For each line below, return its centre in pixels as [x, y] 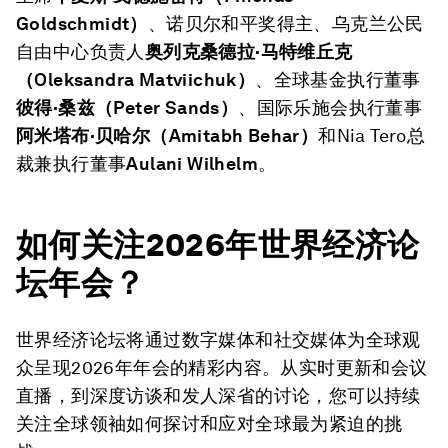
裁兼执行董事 [71, 163]
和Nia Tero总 [372, 135]
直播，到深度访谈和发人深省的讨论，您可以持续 [218, 395]
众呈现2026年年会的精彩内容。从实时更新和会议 [222, 367]
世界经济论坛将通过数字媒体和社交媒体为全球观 [218, 339]
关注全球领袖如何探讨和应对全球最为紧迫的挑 [209, 423]
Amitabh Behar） [243, 135]
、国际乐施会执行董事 [330, 107]
